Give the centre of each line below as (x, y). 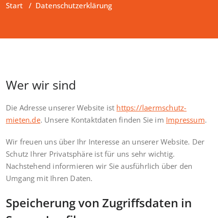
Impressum (185, 119)
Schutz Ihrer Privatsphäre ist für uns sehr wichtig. (91, 154)
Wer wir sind (41, 84)
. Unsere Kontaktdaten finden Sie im (103, 119)
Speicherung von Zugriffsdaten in (99, 202)
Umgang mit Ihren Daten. (49, 178)
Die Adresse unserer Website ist (61, 107)
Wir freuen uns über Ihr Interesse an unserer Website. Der (105, 141)
